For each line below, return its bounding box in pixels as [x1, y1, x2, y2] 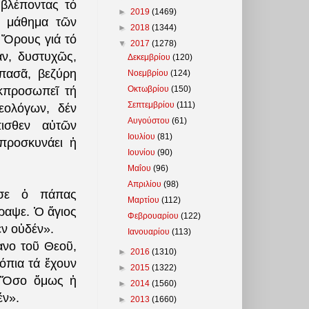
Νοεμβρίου [128, 68, 171, 78]
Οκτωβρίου [128, 83, 172, 94]
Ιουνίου [128, 147, 158, 157]
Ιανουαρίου [128, 226, 172, 237]
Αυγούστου [128, 115, 172, 126]
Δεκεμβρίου [128, 52, 173, 62]
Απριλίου [128, 179, 164, 189]
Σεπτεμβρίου [128, 99, 177, 110]
